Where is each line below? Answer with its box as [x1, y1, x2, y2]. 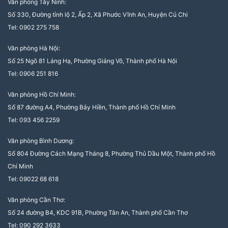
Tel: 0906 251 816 [8, 70, 58, 78]
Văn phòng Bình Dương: [8, 137, 74, 145]
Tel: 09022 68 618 [8, 175, 59, 183]
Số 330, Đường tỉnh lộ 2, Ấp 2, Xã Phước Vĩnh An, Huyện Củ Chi [8, 11, 188, 19]
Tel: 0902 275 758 [8, 23, 59, 32]
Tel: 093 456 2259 [8, 116, 60, 124]
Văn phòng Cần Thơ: [8, 196, 65, 204]
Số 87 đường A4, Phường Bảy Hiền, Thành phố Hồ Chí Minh [8, 103, 176, 111]
